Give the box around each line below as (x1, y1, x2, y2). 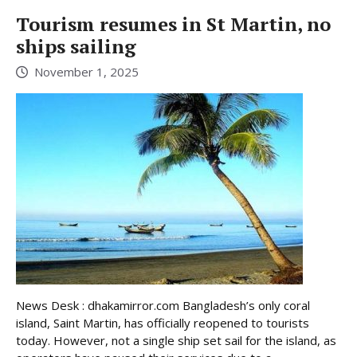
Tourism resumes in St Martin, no (16, 10, 331, 37)
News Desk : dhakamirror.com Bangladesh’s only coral (16, 297, 310, 314)
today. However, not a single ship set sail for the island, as (16, 332, 336, 349)
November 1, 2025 (34, 64, 139, 80)
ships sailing (16, 33, 136, 59)
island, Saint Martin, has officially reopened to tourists (16, 315, 309, 331)
